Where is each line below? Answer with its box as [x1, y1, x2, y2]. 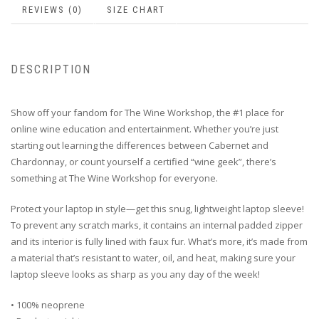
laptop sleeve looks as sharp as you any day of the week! [11, 267, 260, 281]
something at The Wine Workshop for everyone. [11, 171, 218, 184]
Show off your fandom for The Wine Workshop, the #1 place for [11, 105, 284, 119]
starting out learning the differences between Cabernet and [11, 138, 268, 152]
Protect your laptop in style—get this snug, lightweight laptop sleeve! [11, 202, 304, 215]
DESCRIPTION [11, 62, 91, 76]
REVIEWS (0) [22, 4, 83, 16]
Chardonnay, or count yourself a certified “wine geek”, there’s [11, 155, 276, 168]
